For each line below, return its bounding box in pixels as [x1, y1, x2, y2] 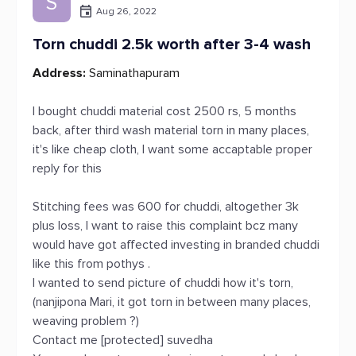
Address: [33, 65, 86, 81]
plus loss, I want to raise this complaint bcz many [33, 218, 298, 234]
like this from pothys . [33, 256, 150, 272]
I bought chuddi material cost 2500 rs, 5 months [33, 103, 296, 119]
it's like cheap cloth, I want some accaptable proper [33, 141, 312, 157]
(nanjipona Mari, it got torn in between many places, [33, 294, 311, 310]
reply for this [33, 161, 102, 176]
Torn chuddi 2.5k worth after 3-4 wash [33, 35, 311, 54]
